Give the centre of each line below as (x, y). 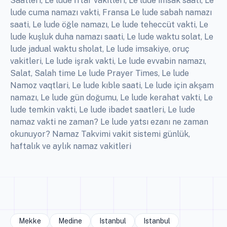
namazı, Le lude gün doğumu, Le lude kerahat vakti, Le (111, 98)
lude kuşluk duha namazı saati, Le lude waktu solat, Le (112, 37)
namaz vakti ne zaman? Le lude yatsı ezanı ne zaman (109, 122)
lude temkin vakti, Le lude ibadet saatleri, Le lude (103, 110)
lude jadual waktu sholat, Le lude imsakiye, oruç (100, 49)
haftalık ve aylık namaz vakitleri (71, 146)
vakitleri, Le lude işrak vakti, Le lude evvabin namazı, (108, 61)
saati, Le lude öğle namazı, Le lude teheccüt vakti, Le (109, 25)
